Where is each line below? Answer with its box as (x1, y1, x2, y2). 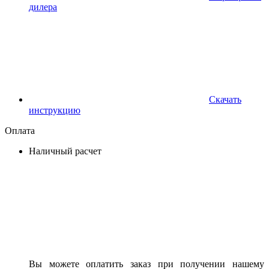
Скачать (209, 94, 241, 104)
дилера (29, 1, 57, 12)
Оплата (5, 125, 35, 136)
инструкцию (29, 104, 80, 115)
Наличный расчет (29, 145, 101, 156)
